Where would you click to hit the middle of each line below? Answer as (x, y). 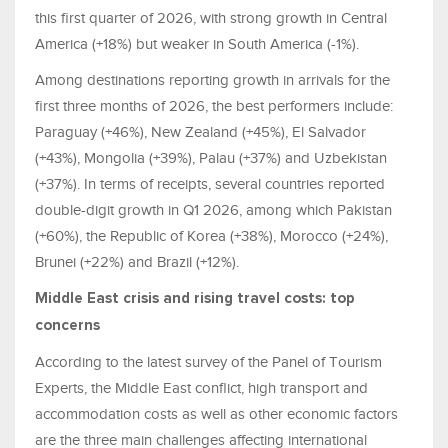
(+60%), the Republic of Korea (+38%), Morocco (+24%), (211, 235)
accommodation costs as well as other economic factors (216, 413)
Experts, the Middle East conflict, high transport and (201, 387)
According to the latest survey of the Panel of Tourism (208, 361)
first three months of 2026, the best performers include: (214, 105)
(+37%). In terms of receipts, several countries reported (210, 183)
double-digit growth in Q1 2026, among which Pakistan (213, 209)
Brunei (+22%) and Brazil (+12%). (139, 261)
